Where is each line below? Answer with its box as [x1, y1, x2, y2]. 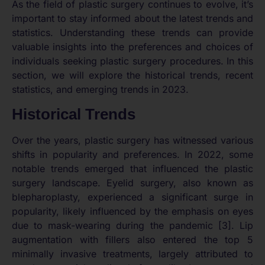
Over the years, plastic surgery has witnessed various [12, 134, 253, 146]
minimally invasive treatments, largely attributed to [12, 247, 253, 260]
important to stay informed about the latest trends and [12, 12, 253, 25]
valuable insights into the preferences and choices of [12, 41, 253, 53]
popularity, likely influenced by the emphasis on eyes [12, 205, 253, 217]
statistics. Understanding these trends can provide [12, 27, 253, 39]
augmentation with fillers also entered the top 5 [12, 233, 253, 245]
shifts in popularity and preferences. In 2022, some [12, 148, 253, 160]
